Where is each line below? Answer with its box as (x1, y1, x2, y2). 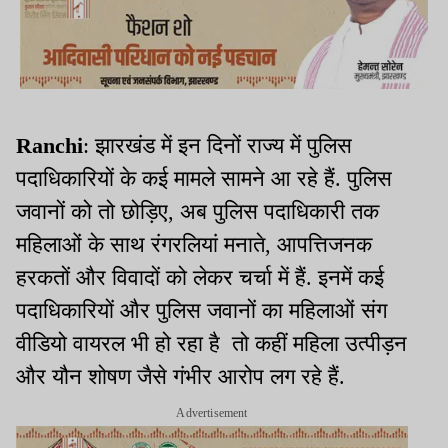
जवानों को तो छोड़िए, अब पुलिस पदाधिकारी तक (16, 199, 379, 225)
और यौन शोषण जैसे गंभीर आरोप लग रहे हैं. (16, 364, 345, 390)
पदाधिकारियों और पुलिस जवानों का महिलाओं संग (16, 298, 387, 324)
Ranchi (16, 133, 83, 159)
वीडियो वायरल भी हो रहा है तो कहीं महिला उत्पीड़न (16, 331, 407, 357)
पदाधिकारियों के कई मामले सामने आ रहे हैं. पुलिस (16, 166, 392, 192)
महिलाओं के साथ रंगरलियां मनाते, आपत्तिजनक (16, 232, 372, 258)
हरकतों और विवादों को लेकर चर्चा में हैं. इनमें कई (16, 265, 384, 291)
